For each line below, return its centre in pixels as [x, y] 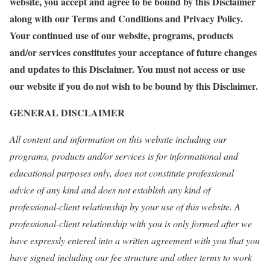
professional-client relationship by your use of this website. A [125, 206]
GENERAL [35, 112]
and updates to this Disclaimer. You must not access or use [127, 69]
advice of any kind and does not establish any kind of [110, 190]
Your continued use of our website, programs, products [121, 35]
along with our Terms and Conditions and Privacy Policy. [126, 18]
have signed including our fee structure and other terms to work [131, 257]
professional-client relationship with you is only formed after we [131, 223]
